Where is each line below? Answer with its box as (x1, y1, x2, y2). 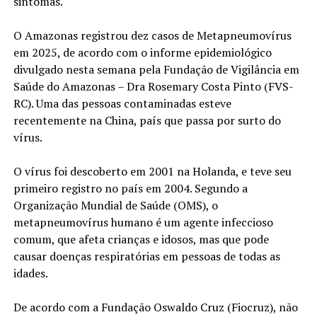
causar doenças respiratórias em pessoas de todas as (13, 248, 280, 265)
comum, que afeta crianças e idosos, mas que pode (13, 231, 269, 248)
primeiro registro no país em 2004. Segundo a (13, 180, 248, 197)
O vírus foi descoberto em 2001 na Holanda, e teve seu (13, 163, 292, 180)
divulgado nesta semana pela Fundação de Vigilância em (13, 62, 299, 78)
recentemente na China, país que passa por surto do (13, 113, 281, 129)
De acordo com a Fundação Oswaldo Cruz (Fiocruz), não (13, 299, 298, 316)
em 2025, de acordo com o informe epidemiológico (13, 45, 272, 61)
